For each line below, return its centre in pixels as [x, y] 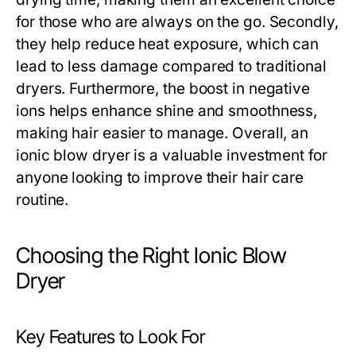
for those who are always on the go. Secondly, [177, 22]
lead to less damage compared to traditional [171, 66]
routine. [43, 200]
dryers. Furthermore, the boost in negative [163, 89]
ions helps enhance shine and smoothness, [167, 111]
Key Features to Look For [111, 337]
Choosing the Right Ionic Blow [152, 255]
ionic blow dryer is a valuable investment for [172, 155]
